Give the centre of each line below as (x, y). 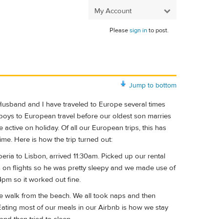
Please (120, 30)
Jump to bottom (153, 85)
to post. (158, 30)
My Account (113, 11)
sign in (138, 30)
